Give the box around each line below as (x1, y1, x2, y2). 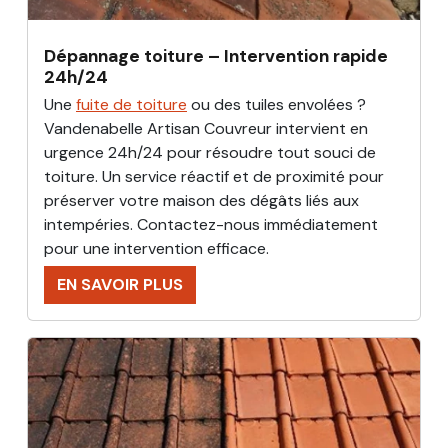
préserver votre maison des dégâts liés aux (44, 190, 359, 212)
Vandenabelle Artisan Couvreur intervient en (44, 118, 368, 140)
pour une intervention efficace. (44, 238, 269, 260)
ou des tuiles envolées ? (187, 94, 366, 116)
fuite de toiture (76, 94, 187, 116)
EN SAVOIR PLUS (57, 274, 183, 296)
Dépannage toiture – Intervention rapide (44, 45, 388, 68)
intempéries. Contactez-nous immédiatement (44, 214, 378, 236)
